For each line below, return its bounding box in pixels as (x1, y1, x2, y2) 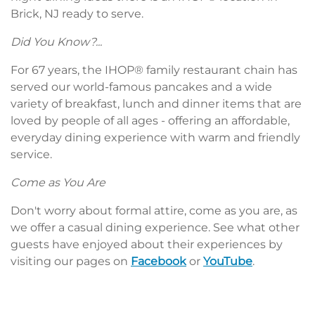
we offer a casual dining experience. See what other (11, 220, 300, 234)
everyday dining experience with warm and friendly (11, 130, 300, 144)
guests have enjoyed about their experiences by (11, 237, 283, 251)
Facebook (131, 254, 186, 268)
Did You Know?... (11, 34, 102, 49)
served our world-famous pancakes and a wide (11, 79, 272, 94)
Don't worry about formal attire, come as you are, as (11, 203, 297, 217)
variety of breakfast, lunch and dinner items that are (11, 96, 302, 110)
